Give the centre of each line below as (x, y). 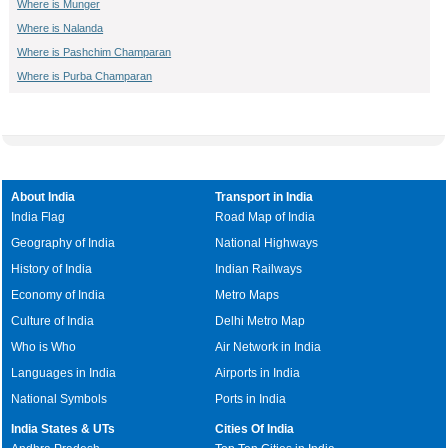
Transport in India (264, 197)
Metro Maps (247, 295)
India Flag (38, 217)
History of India (52, 269)
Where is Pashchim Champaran (94, 52)
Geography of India (63, 243)
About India (43, 197)
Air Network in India (268, 347)
